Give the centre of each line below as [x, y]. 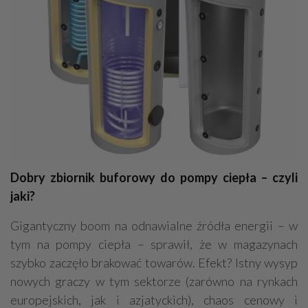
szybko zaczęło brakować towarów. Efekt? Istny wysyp [154, 262]
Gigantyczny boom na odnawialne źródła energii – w [154, 225]
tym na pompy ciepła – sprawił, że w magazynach [154, 244]
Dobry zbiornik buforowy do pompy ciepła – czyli [154, 177]
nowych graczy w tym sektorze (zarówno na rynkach [154, 281]
